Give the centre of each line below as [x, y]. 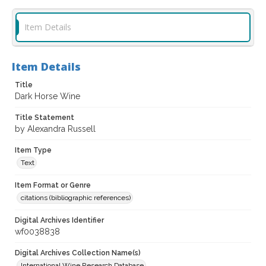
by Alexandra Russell [55, 129]
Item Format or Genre [53, 186]
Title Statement [45, 118]
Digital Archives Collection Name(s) [78, 253]
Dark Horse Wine [47, 96]
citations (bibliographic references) [76, 198]
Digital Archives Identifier [59, 221]
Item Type [33, 151]
